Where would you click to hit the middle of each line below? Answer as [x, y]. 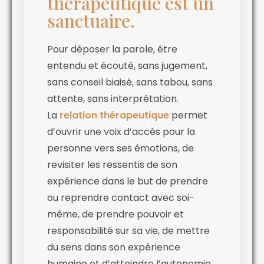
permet [188, 115]
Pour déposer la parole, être [112, 49]
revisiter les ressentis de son [112, 164]
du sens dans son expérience [114, 247]
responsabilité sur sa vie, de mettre [128, 230]
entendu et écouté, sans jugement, [127, 65]
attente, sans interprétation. [113, 98]
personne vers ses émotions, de [121, 148]
